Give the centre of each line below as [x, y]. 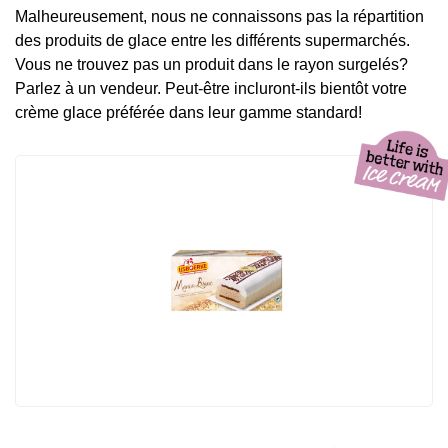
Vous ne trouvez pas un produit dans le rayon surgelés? [211, 64]
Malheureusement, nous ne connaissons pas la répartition [219, 16]
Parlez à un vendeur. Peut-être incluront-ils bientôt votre [211, 88]
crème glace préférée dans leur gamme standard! [188, 112]
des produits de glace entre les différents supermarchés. [212, 40]
